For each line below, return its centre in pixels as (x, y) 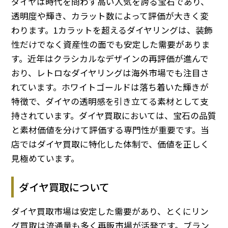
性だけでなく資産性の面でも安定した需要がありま (111, 45)
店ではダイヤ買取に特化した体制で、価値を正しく (110, 144)
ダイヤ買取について (64, 187)
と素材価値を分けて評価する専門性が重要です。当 (110, 130)
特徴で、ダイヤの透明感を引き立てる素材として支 (110, 102)
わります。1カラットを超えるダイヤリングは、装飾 (112, 30)
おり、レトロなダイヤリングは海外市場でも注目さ (110, 73)
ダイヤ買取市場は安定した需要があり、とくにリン (110, 211)
